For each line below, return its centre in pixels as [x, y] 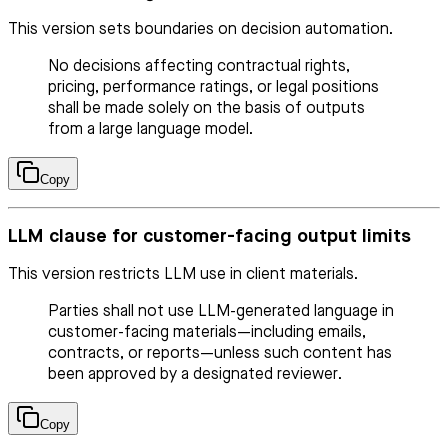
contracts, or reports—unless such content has [220, 353]
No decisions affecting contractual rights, [199, 66]
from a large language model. [150, 129]
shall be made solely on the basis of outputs [206, 108]
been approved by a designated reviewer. [195, 374]
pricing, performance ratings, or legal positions [213, 87]
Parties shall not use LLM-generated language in [221, 311]
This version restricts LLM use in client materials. [183, 274]
